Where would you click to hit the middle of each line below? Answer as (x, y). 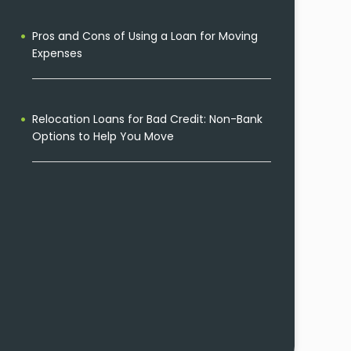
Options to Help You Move (103, 136)
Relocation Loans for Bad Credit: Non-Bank (147, 119)
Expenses (57, 53)
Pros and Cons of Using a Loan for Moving (145, 36)
